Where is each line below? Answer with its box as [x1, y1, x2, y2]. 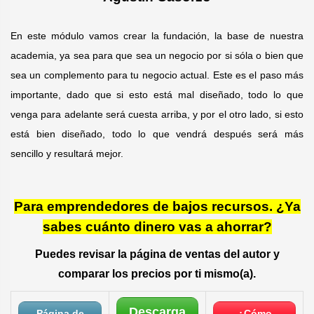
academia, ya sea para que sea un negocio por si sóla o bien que [11, 50, 303, 61]
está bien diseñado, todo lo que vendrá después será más [11, 128, 303, 139]
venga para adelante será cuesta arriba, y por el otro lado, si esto [11, 109, 303, 120]
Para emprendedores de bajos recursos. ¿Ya [13, 199, 301, 214]
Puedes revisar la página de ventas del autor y [34, 248, 280, 260]
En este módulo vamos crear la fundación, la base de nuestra [11, 30, 303, 41]
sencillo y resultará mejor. [11, 148, 123, 159]
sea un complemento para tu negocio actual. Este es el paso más [11, 69, 303, 81]
